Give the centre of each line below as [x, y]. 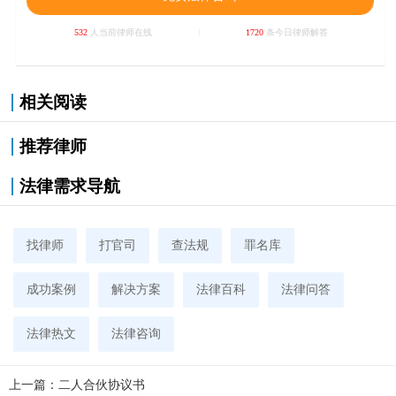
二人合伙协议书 [102, 385]
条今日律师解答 [295, 32]
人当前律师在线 [120, 32]
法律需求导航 [69, 186]
